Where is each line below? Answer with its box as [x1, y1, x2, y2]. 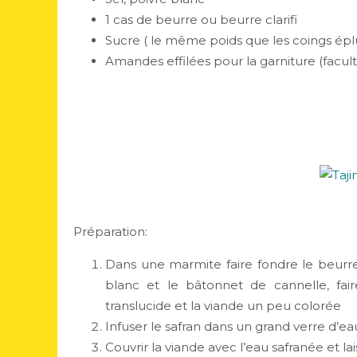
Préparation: [73, 224, 151, 239]
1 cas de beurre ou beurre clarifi [105, 12, 297, 27]
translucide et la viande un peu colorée [105, 298, 344, 313]
